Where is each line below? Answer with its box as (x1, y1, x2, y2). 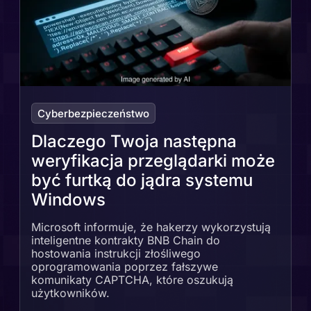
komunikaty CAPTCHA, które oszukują (31, 273, 233, 287)
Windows (31, 190, 106, 210)
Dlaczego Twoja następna (31, 131, 237, 152)
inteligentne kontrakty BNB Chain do (31, 233, 220, 248)
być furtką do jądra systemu (31, 170, 253, 191)
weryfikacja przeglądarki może (31, 151, 275, 171)
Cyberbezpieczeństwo (37, 106, 149, 120)
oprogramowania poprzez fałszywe (31, 260, 218, 274)
